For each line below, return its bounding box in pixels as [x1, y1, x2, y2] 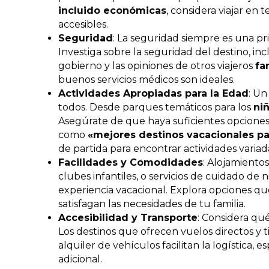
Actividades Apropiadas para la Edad [58, 88, 249, 99]
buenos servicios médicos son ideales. [58, 74, 235, 85]
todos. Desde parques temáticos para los [58, 101, 253, 113]
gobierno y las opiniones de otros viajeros [58, 60, 255, 71]
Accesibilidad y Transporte [58, 212, 198, 223]
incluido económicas [58, 5, 166, 16]
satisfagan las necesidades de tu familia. [58, 198, 246, 210]
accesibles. [58, 19, 108, 30]
